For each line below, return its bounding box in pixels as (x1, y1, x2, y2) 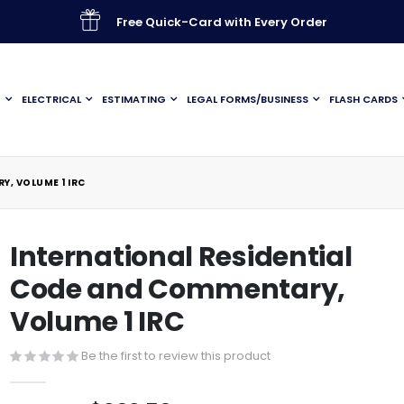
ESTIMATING (102, 92, 166, 106)
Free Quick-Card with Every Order (115, 13, 327, 31)
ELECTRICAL (22, 92, 81, 106)
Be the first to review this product (80, 346, 271, 364)
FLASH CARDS (329, 92, 398, 106)
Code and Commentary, (9, 271, 345, 308)
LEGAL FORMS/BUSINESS (187, 92, 308, 106)
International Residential (9, 238, 353, 276)
